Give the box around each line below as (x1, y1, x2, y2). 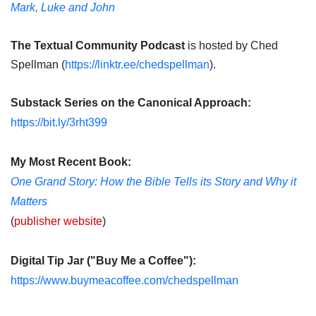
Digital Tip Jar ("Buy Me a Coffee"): (11, 255, 196, 267)
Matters (11, 195, 47, 208)
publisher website (14, 215, 102, 228)
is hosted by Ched (185, 39, 278, 52)
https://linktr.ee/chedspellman (65, 59, 209, 71)
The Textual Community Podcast (11, 39, 185, 52)
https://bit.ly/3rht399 (11, 116, 107, 129)
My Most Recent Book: (11, 156, 131, 169)
